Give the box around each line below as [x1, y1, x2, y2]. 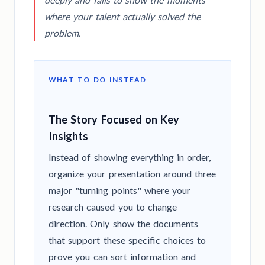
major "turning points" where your [49, 185, 190, 196]
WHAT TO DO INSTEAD [49, 75, 147, 85]
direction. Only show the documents [49, 218, 198, 230]
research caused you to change [49, 201, 177, 213]
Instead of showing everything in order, [49, 151, 211, 163]
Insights [49, 130, 88, 143]
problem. [44, 27, 80, 39]
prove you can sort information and [49, 251, 196, 263]
